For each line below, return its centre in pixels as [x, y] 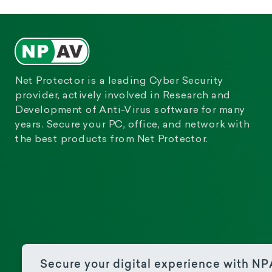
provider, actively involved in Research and [122, 96]
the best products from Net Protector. [111, 139]
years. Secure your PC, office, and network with [132, 125]
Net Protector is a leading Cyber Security [119, 81]
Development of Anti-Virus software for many [130, 110]
